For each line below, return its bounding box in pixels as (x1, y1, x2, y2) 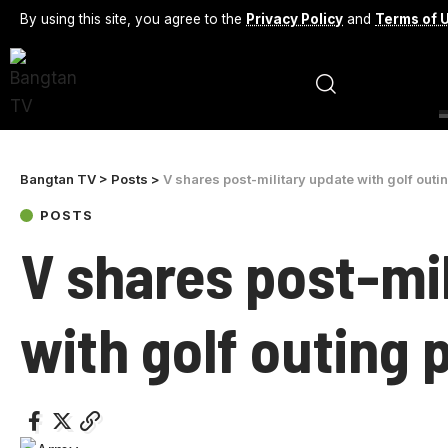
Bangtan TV (20, 171, 96, 187)
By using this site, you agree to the (20, 10, 246, 27)
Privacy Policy (246, 10, 343, 27)
